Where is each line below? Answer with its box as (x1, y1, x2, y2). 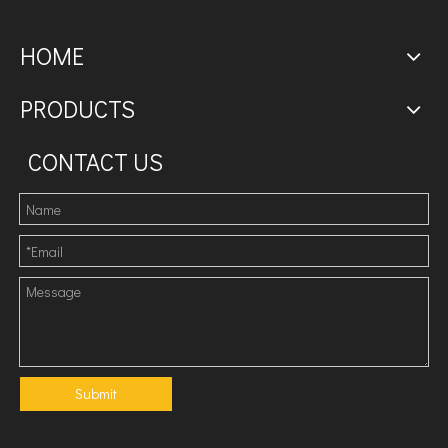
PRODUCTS (20, 93, 135, 124)
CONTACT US (28, 146, 163, 177)
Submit (75, 384, 117, 403)
